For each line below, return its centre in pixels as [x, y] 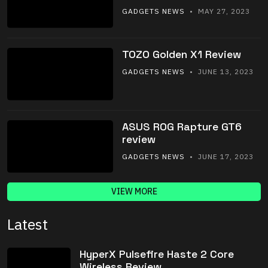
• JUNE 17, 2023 [219, 156]
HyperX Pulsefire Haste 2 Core [157, 254]
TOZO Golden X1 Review [181, 54]
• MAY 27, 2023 [217, 11]
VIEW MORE [134, 192]
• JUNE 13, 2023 [219, 71]
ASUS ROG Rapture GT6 [182, 126]
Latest [28, 224]
